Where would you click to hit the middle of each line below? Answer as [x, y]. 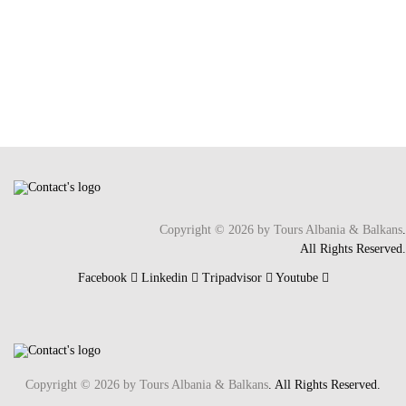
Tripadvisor [232, 277]
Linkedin [164, 277]
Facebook [102, 277]
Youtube [296, 277]
